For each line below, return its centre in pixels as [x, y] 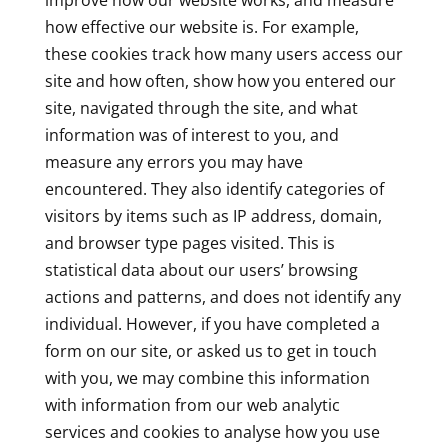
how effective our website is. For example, [201, 27]
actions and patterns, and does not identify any [222, 297]
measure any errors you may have [173, 162]
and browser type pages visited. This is [189, 243]
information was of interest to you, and [191, 135]
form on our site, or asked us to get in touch [210, 351]
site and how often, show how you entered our [220, 81]
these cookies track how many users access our [223, 54]
